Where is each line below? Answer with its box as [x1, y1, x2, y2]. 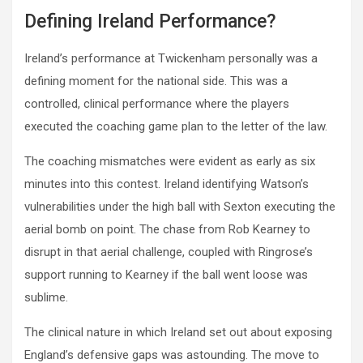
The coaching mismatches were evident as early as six [24, 154, 315, 169]
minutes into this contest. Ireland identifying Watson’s [24, 177, 309, 192]
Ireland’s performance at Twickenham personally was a [24, 51, 318, 66]
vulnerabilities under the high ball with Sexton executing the [24, 199, 335, 215]
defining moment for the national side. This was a [24, 74, 288, 89]
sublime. [24, 290, 68, 305]
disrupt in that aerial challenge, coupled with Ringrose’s [24, 245, 313, 260]
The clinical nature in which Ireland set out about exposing [24, 325, 332, 340]
